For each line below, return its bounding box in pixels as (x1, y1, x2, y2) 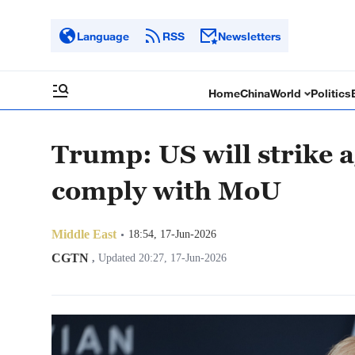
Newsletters (218, 29, 281, 43)
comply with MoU (52, 175, 281, 205)
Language (77, 29, 129, 43)
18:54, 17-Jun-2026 (128, 228, 216, 240)
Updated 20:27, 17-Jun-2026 (95, 252, 227, 264)
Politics (311, 86, 352, 100)
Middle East (52, 227, 116, 241)
